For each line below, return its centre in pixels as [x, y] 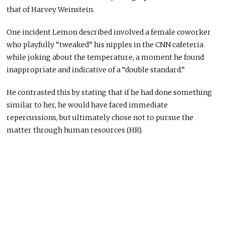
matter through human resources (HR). [75, 130]
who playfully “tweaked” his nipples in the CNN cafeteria [105, 45]
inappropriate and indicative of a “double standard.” [96, 70]
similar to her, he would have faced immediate [87, 105]
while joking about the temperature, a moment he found [105, 58]
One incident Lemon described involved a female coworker [109, 32]
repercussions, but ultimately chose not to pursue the [100, 118]
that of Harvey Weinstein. [51, 10]
